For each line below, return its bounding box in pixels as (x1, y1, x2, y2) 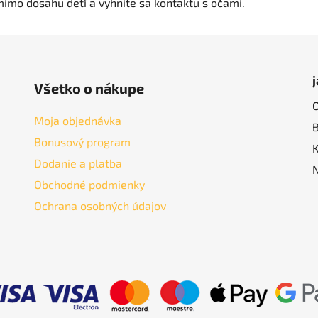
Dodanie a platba (33, 156, 122, 170)
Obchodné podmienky (33, 177, 145, 192)
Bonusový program (33, 135, 131, 149)
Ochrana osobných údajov (33, 199, 166, 213)
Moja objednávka (33, 114, 121, 128)
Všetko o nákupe (33, 79, 144, 97)
